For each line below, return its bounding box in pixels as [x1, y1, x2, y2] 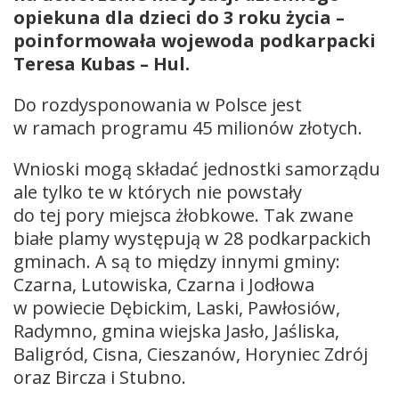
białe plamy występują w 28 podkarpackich [13, 225, 371, 250]
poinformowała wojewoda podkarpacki [13, 28, 376, 53]
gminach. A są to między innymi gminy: [13, 248, 340, 273]
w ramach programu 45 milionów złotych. [13, 115, 362, 140]
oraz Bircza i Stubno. [13, 364, 186, 389]
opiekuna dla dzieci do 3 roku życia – [13, 4, 345, 29]
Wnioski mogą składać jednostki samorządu [13, 156, 380, 181]
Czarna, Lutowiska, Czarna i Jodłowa [13, 272, 314, 297]
